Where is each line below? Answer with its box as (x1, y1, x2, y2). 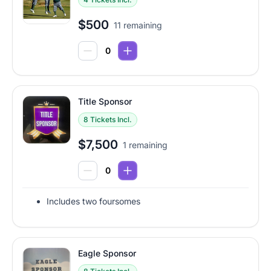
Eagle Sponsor (78, 248, 136, 259)
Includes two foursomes (47, 196, 140, 207)
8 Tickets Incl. (83, 115, 132, 125)
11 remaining (114, 20, 162, 31)
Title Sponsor (78, 96, 132, 107)
